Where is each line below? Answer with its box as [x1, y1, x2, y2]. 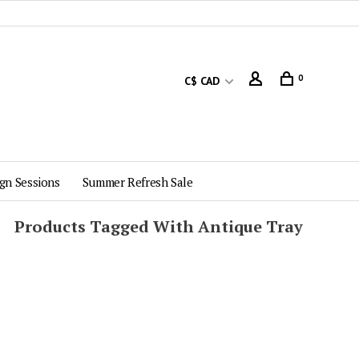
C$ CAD [184, 74, 223, 88]
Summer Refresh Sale [82, 174, 193, 190]
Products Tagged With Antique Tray [14, 216, 303, 237]
